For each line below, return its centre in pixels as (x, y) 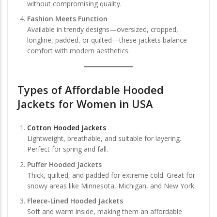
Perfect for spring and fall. (68, 149)
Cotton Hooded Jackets (67, 128)
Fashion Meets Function (67, 19)
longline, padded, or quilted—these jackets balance (107, 40)
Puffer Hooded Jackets (64, 164)
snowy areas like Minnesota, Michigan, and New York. (111, 186)
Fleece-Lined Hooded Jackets (75, 201)
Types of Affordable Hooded (91, 90)
